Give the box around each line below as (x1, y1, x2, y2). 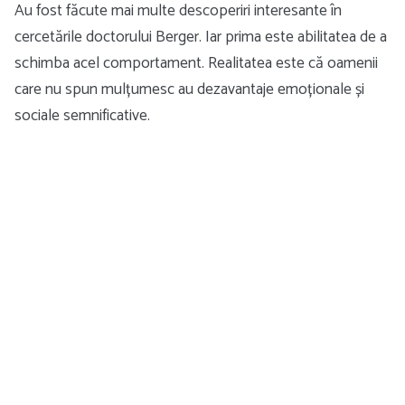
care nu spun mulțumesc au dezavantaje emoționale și (14, 76, 364, 103)
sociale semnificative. (14, 102, 150, 129)
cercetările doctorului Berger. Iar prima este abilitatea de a (14, 24, 387, 51)
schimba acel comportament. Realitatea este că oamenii (14, 50, 378, 77)
